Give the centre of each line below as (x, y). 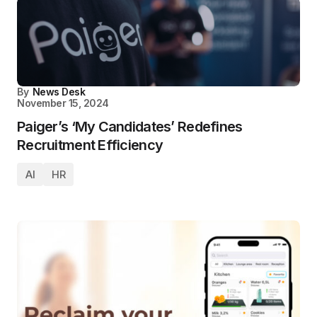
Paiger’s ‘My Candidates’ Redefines (130, 127)
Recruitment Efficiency (90, 145)
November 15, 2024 (63, 103)
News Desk (59, 92)
